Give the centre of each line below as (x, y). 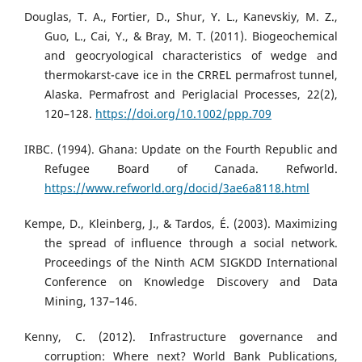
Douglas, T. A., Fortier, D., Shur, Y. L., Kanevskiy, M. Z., (181, 17)
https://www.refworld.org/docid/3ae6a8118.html (177, 188)
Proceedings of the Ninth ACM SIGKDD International (191, 263)
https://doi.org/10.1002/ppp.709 (183, 114)
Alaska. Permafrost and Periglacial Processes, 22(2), (191, 95)
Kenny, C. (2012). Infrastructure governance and (181, 337)
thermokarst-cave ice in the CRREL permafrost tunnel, (191, 75)
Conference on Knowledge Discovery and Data (191, 282)
